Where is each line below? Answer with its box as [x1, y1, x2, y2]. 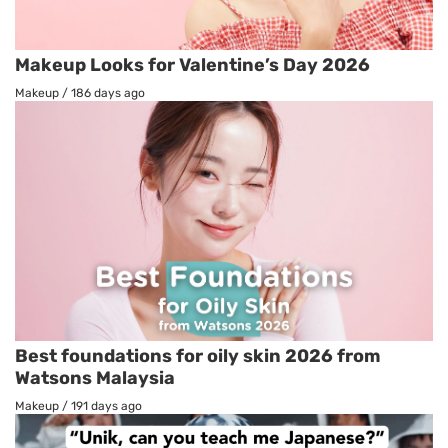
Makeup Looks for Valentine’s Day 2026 [15, 53, 370, 76]
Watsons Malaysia [15, 367, 175, 390]
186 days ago [71, 85, 145, 100]
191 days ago [71, 399, 142, 414]
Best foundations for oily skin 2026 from [15, 345, 380, 368]
